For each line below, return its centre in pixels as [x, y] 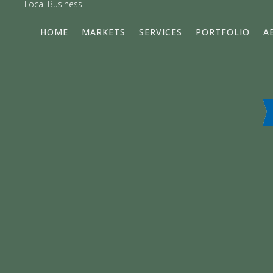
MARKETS [103, 32]
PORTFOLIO [222, 32]
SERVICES [160, 32]
